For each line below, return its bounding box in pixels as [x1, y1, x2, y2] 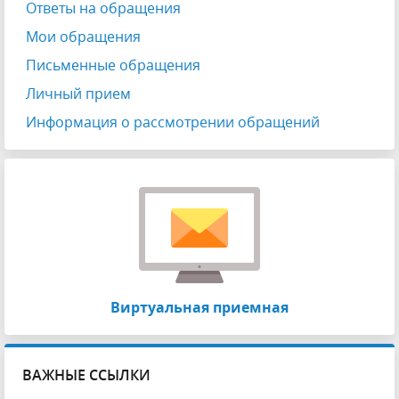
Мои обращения [26, 27, 141, 46]
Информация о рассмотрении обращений [26, 112, 320, 132]
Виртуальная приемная [110, 297, 289, 317]
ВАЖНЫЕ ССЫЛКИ [22, 365, 151, 385]
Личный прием [26, 84, 131, 103]
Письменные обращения [26, 55, 200, 75]
